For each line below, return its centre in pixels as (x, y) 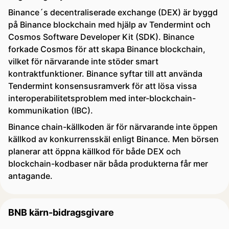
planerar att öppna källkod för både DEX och (95, 151)
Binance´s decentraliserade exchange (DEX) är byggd (113, 12)
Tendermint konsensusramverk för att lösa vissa (102, 86)
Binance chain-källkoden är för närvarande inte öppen (113, 127)
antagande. (30, 176)
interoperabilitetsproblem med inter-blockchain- (102, 98)
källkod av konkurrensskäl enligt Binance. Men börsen (113, 139)
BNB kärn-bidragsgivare (61, 212)
